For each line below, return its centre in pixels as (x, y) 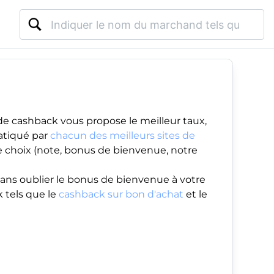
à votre (187, 180)
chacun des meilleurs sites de (123, 135)
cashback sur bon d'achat (121, 194)
